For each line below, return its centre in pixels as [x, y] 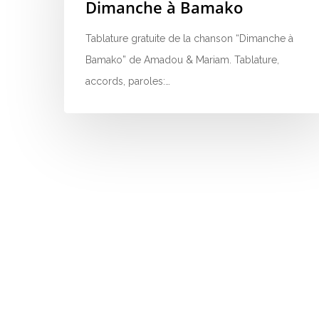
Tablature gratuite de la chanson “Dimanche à [189, 38]
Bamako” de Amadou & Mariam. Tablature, [182, 60]
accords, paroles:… [128, 81]
